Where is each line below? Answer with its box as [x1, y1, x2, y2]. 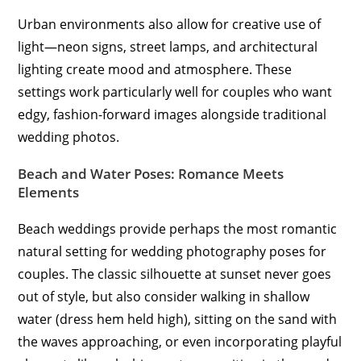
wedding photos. [18, 128, 120, 147]
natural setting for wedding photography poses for [18, 243, 327, 261]
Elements [18, 183, 80, 202]
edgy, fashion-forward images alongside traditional [18, 106, 327, 124]
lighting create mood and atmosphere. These [18, 60, 293, 79]
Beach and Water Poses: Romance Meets [18, 164, 284, 184]
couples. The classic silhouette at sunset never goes [18, 265, 332, 284]
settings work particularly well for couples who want [18, 83, 333, 102]
